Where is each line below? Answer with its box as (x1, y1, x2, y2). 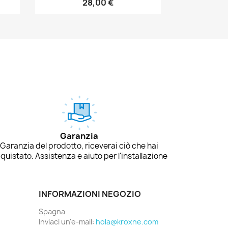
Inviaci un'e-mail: (39, 216, 96, 226)
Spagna (39, 206, 65, 216)
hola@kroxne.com (96, 216, 158, 226)
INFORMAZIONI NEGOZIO (39, 188, 141, 199)
